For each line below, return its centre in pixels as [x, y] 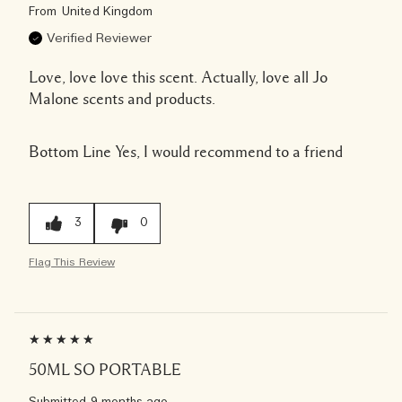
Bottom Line [70, 151]
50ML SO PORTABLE [105, 369]
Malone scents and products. [122, 98]
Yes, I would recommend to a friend [227, 151]
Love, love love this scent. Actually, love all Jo [178, 77]
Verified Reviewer [99, 38]
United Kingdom [107, 12]
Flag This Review [72, 262]
